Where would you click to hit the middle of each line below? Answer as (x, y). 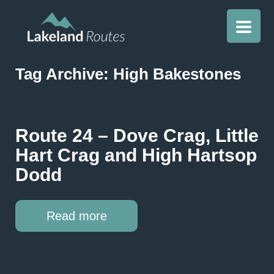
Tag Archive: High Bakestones (128, 74)
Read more (76, 216)
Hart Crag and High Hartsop (136, 155)
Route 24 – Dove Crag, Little (137, 136)
